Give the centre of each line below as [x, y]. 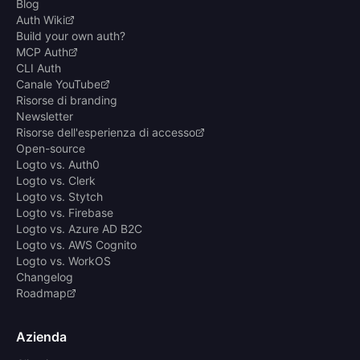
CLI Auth [39, 68]
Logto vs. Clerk [56, 181]
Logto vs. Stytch [59, 197]
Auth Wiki [41, 20]
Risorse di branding [67, 100]
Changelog [45, 277]
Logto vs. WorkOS [63, 261]
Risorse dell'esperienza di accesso [106, 133]
